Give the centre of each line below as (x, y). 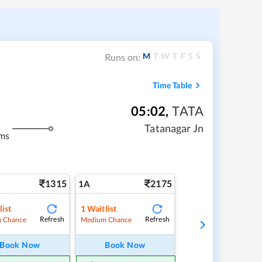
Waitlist (102, 208)
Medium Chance (106, 219)
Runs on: (123, 57)
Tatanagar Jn (174, 128)
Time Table (172, 85)
